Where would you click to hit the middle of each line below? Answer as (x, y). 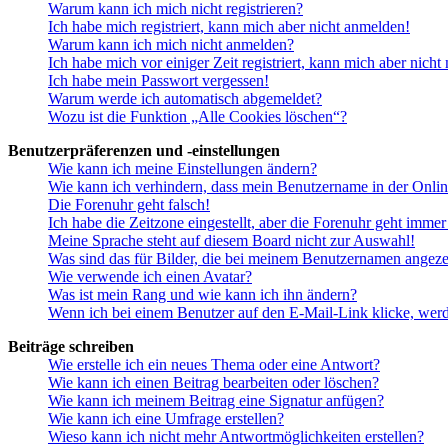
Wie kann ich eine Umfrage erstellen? (166, 419)
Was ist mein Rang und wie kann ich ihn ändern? (202, 295)
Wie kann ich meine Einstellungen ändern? (182, 169)
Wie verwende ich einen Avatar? (150, 277)
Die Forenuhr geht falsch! (129, 205)
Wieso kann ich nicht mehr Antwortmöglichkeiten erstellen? (236, 437)
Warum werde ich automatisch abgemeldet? (185, 99)
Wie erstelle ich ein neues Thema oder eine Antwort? (214, 365)
